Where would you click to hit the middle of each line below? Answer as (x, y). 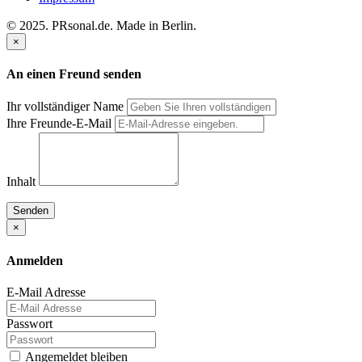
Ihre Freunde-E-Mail (59, 124)
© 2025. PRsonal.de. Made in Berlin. (101, 25)
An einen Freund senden (74, 74)
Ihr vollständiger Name (65, 107)
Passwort (29, 323)
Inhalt (21, 182)
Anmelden (35, 260)
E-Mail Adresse (46, 292)
